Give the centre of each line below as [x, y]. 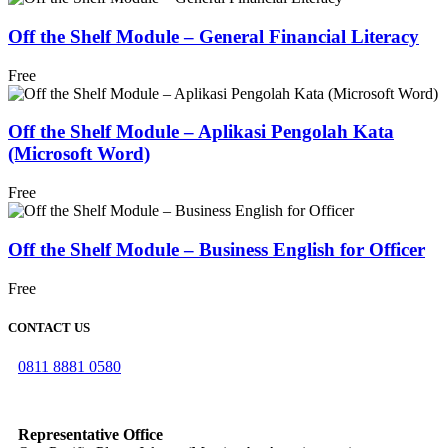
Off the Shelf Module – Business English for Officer [216, 249]
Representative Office [90, 434]
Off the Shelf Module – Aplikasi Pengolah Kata [201, 132]
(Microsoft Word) [79, 154]
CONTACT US [49, 327]
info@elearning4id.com [92, 400]
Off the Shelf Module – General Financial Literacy [213, 37]
